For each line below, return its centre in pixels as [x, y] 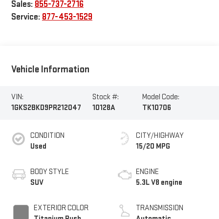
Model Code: [161, 97]
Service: [26, 17]
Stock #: [106, 97]
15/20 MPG [153, 147]
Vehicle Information [50, 69]
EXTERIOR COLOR [61, 208]
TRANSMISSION [160, 208]
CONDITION [47, 136]
